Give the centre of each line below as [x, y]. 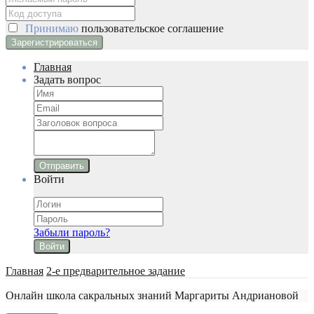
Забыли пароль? [72, 232]
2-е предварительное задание [116, 271]
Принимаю [50, 28]
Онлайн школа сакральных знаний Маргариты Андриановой [152, 295]
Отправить [62, 166]
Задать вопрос [67, 80]
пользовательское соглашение [152, 28]
